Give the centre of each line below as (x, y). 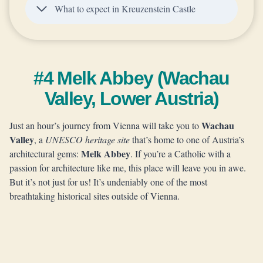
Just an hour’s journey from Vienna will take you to (105, 125)
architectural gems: (45, 154)
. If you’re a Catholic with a (181, 154)
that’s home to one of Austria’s (187, 139)
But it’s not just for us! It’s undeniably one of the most (108, 182)
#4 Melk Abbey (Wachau (131, 78)
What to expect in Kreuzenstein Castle (125, 9)
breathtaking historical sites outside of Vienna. (95, 196)
